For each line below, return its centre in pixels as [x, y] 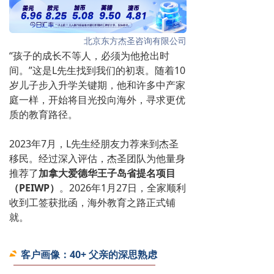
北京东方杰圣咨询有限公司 [135, 40]
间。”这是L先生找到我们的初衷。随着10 [97, 70]
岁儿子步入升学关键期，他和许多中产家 [97, 85]
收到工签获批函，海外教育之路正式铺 [92, 202]
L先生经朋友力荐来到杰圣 [122, 143]
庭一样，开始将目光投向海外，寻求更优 [97, 99]
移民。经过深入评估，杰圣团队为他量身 [97, 158]
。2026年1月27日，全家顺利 [123, 187]
